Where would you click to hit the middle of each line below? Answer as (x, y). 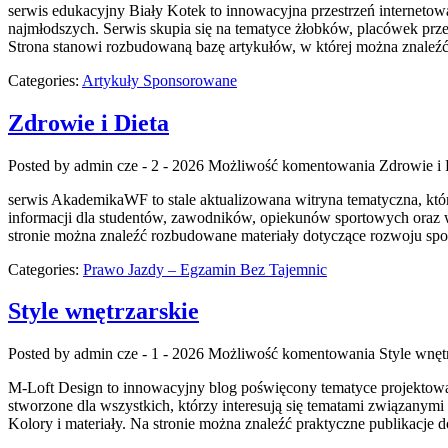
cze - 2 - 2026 (160, 165)
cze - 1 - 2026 (160, 354)
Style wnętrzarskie (103, 311)
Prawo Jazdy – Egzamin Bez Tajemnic (205, 269)
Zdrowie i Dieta (88, 122)
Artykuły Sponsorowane (159, 80)
